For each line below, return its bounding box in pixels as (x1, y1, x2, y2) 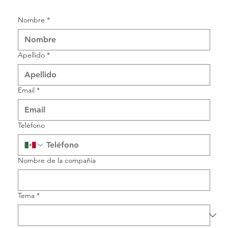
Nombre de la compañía (18, 156, 96, 165)
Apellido (18, 50, 45, 60)
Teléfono (18, 121, 45, 130)
